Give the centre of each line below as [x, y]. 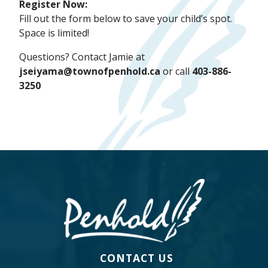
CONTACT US [136, 258]
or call [176, 71]
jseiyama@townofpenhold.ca [90, 71]
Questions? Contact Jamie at [82, 57]
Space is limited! [54, 33]
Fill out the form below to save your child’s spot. [126, 19]
